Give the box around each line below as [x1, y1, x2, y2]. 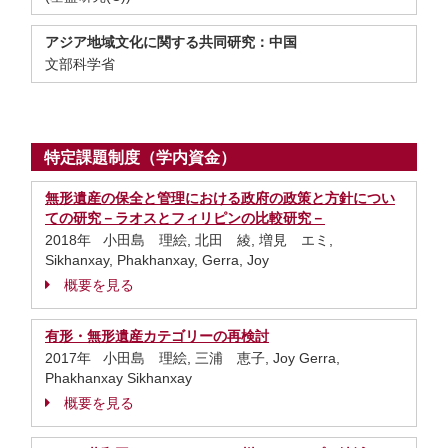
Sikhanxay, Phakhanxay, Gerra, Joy [45, 252, 269, 268]
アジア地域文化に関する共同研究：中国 [45, 34, 297, 50]
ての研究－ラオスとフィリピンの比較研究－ [45, 210, 325, 226]
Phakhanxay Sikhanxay [45, 370, 192, 386]
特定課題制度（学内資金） [44, 149, 236, 166]
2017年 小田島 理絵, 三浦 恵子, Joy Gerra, [45, 350, 340, 366]
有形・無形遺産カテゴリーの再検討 [45, 328, 269, 344]
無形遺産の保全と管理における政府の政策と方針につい [45, 190, 395, 206]
